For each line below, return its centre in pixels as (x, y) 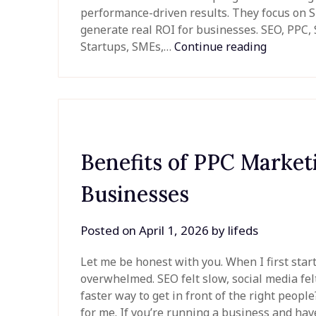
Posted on (110, 231)
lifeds (243, 231)
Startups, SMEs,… (128, 47)
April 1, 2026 (174, 231)
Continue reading (221, 47)
